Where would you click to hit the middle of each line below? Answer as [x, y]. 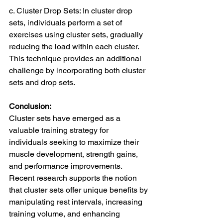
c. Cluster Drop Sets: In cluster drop [72, 11]
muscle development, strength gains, [74, 154]
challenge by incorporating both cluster [78, 71]
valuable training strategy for [60, 130]
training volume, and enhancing [65, 214]
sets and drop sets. [42, 83]
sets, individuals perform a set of [66, 23]
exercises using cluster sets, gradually [77, 35]
